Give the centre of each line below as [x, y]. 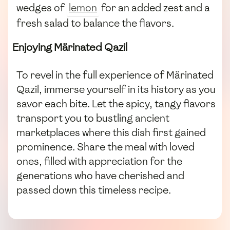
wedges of [42, 8]
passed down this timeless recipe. [94, 190]
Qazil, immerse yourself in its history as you [116, 89]
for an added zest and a [155, 8]
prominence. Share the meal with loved [106, 147]
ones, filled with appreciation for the [99, 161]
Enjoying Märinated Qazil [70, 47]
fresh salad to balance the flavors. [95, 23]
